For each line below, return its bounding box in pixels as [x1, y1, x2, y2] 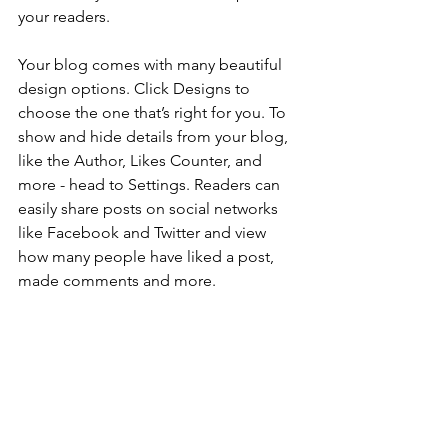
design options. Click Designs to [18, 79, 254, 98]
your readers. [18, 7, 110, 26]
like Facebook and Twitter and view [18, 223, 270, 242]
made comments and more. [18, 271, 216, 290]
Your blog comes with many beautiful [18, 55, 286, 74]
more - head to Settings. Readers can [18, 175, 284, 194]
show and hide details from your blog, [18, 127, 292, 146]
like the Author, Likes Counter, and [18, 151, 266, 170]
